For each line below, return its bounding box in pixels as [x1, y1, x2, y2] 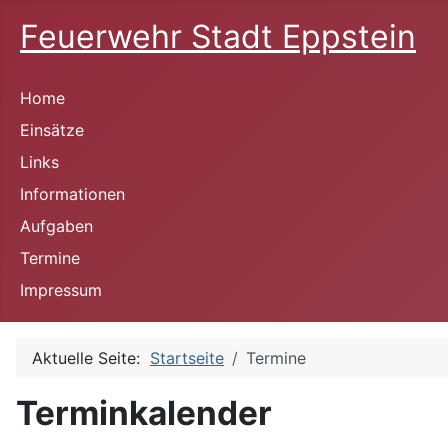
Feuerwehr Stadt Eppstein [20, 17, 416, 56]
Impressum [20, 280, 102, 300]
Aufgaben [20, 216, 93, 236]
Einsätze [20, 120, 84, 140]
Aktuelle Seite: [32, 348, 150, 368]
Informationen [20, 184, 125, 204]
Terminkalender [16, 393, 272, 433]
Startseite [150, 348, 224, 368]
